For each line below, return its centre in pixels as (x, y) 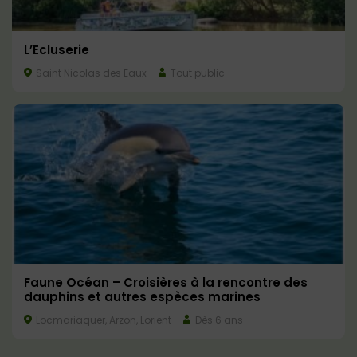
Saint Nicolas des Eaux (90, 73)
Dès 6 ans (218, 320)
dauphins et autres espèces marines (142, 297)
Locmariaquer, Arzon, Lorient (102, 320)
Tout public (196, 73)
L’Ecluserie (57, 50)
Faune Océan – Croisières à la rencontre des (166, 283)
